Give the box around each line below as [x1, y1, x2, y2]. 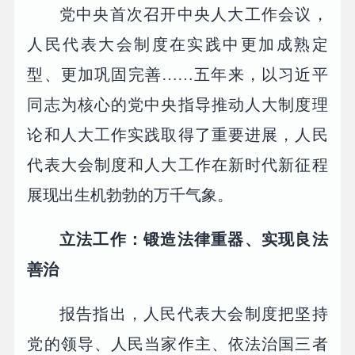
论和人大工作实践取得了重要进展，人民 [27, 125, 328, 143]
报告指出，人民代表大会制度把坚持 [59, 304, 328, 323]
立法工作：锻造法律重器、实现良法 [59, 230, 328, 248]
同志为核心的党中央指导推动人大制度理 [27, 95, 328, 113]
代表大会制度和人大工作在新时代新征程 [27, 155, 328, 174]
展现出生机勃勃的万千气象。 [27, 185, 234, 204]
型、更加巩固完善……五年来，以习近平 [27, 65, 328, 83]
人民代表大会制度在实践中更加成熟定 [27, 35, 328, 53]
